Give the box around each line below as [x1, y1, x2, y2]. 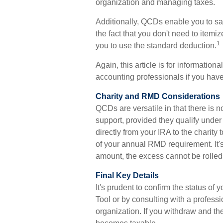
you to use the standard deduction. [96, 41, 217, 50]
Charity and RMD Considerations [96, 92, 220, 101]
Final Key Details [96, 171, 159, 180]
